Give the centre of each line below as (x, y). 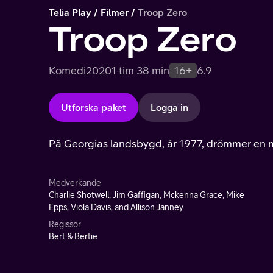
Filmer (115, 12)
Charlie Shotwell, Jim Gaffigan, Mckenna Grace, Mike (147, 195)
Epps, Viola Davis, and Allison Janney (116, 207)
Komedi (67, 70)
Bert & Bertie (73, 236)
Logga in (169, 107)
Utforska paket (94, 107)
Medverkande (75, 183)
